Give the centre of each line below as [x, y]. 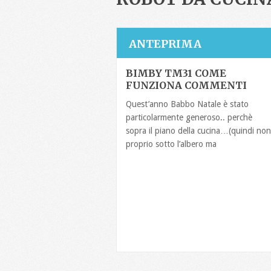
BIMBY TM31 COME [176, 73]
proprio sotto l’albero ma [171, 144]
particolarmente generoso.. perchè [189, 117]
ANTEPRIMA [165, 44]
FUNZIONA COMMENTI [186, 85]
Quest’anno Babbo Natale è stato [187, 104]
